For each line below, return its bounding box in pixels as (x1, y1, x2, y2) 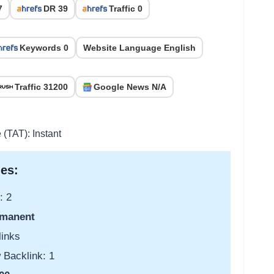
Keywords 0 (20, 43, 68, 53)
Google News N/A (94, 82, 166, 92)
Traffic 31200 (15, 82, 68, 92)
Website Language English (83, 43, 196, 53)
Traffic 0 (109, 4, 143, 14)
